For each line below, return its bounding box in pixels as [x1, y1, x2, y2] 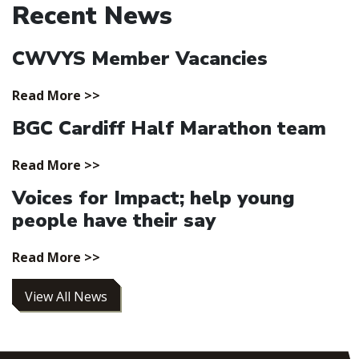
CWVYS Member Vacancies [12, 46, 268, 72]
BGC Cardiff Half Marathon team [12, 115, 326, 142]
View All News [25, 288, 107, 306]
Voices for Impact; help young [12, 185, 295, 212]
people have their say [12, 208, 216, 234]
